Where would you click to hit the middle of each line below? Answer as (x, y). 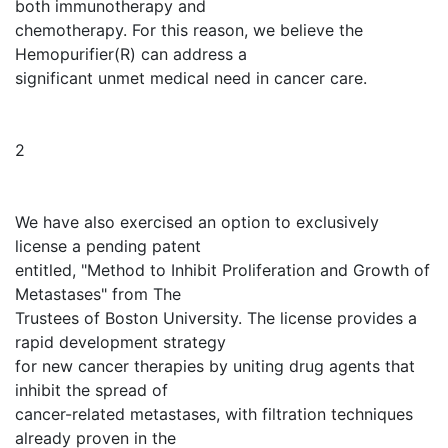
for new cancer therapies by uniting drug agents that (215, 366)
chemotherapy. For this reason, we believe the (189, 30)
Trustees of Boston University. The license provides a (216, 318)
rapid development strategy (120, 342)
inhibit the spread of (91, 390)
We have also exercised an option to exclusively (197, 222)
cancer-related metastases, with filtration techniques (214, 414)
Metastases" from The (98, 294)
